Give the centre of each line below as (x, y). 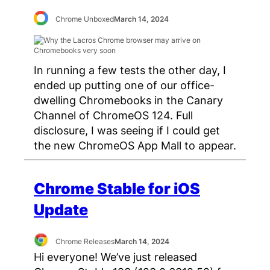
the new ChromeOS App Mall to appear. (135, 146)
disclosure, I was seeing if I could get (127, 130)
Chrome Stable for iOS (117, 188)
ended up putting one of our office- (124, 85)
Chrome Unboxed (85, 19)
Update (61, 209)
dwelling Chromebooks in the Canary (128, 100)
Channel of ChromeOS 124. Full (113, 115)
